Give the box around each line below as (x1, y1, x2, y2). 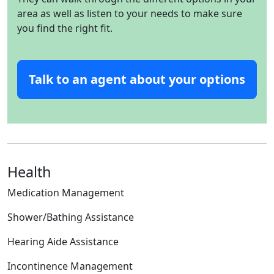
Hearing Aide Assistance (7, 234, 119, 248)
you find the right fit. (17, 21, 113, 35)
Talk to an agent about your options (29, 70, 245, 87)
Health (7, 161, 51, 182)
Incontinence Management (7, 259, 133, 273)
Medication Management (7, 185, 124, 199)
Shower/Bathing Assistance (7, 210, 134, 224)
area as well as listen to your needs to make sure (17, 6, 242, 20)
